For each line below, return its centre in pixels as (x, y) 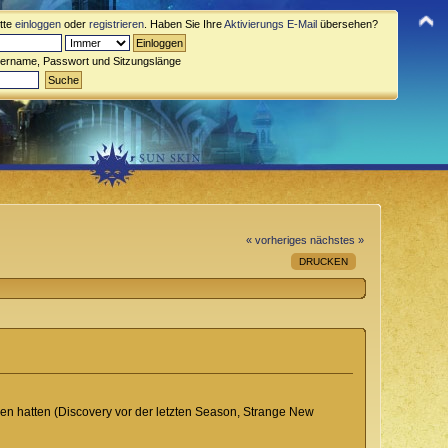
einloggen (38, 24)
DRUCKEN (324, 261)
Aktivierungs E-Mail (270, 24)
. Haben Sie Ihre (184, 24)
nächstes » (336, 239)
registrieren (116, 24)
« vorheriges (276, 239)
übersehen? (347, 24)
